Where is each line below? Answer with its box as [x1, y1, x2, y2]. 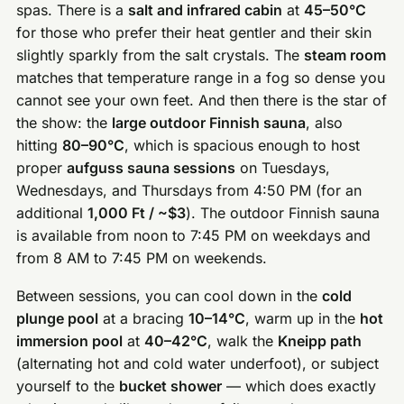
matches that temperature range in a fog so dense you [16, 68, 386, 87]
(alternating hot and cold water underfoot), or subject [16, 354, 380, 373]
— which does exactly [222, 377, 377, 396]
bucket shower [119, 377, 223, 396]
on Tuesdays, [235, 158, 331, 177]
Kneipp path [278, 332, 363, 351]
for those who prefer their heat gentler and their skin [16, 23, 372, 41]
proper [16, 158, 68, 177]
